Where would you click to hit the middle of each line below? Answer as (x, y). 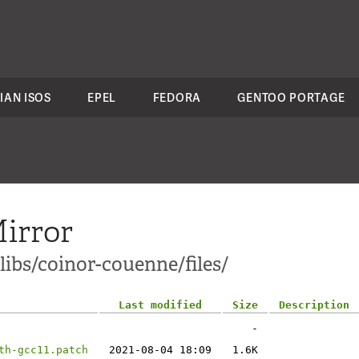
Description (314, 305)
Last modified (160, 305)
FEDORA (177, 97)
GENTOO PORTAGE (291, 97)
